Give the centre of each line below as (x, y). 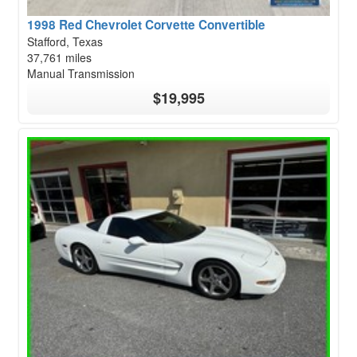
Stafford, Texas (65, 41)
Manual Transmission (81, 73)
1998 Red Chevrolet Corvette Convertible (146, 24)
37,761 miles (59, 57)
